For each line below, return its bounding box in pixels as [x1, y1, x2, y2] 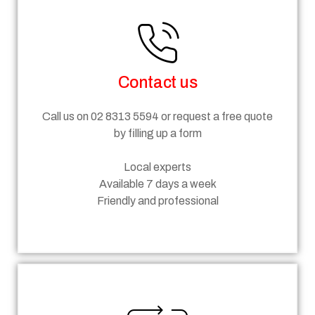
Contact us [117, 73, 198, 91]
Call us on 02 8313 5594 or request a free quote [42, 110, 273, 122]
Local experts [124, 160, 191, 173]
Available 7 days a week [98, 177, 217, 190]
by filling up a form [113, 127, 202, 139]
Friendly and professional [96, 194, 219, 207]
